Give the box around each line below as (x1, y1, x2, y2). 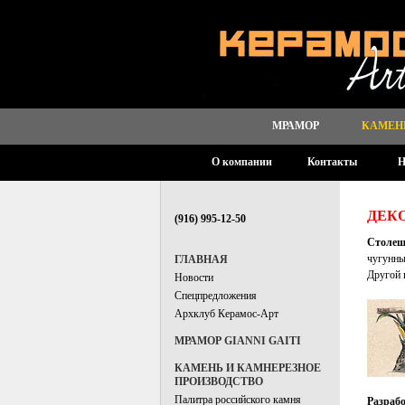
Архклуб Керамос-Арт (174, 307, 278, 320)
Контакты (306, 155, 357, 168)
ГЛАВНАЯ (174, 253, 228, 266)
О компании (211, 155, 272, 168)
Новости (174, 271, 213, 284)
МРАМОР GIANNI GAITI (174, 334, 301, 347)
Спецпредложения (174, 289, 257, 302)
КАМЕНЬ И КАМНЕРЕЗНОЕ (174, 362, 321, 374)
